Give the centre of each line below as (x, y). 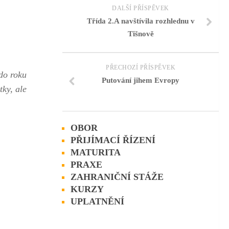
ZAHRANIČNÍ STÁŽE (117, 177)
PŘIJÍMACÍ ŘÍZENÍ (113, 140)
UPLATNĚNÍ (97, 202)
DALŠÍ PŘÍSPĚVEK (141, 8)
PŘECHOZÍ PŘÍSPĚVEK (141, 68)
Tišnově (141, 34)
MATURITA (96, 153)
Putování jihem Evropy (141, 81)
